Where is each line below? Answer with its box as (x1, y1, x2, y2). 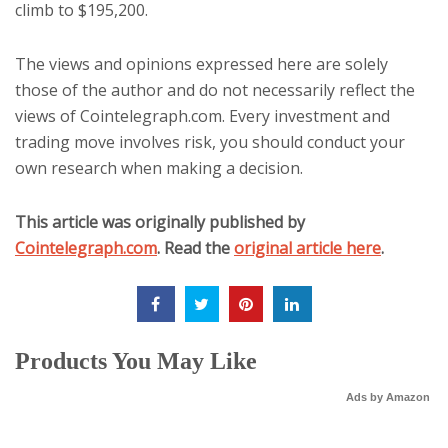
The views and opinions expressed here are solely (15, 53, 388, 75)
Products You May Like (15, 348, 257, 374)
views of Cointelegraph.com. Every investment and (15, 105, 390, 127)
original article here (234, 237, 381, 259)
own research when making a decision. (15, 157, 303, 179)
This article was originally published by (15, 211, 305, 233)
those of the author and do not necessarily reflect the (15, 79, 415, 101)
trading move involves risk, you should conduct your (15, 131, 405, 153)
